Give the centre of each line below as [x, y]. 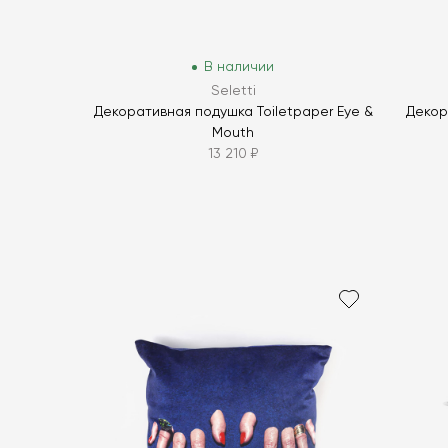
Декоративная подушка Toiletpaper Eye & [233, 112]
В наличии [239, 67]
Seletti [233, 91]
